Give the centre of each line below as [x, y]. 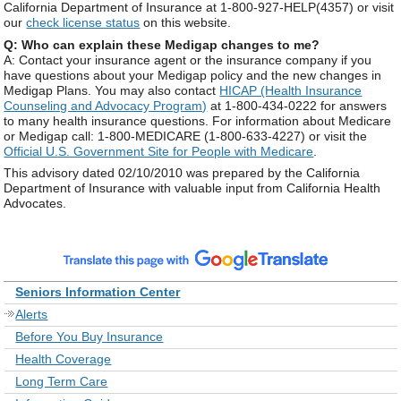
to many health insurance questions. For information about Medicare [198, 120]
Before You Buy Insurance [90, 336]
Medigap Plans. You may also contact [112, 90]
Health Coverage [64, 358]
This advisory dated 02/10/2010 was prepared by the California [182, 172]
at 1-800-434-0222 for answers [297, 105]
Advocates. [35, 203]
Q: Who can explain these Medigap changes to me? [162, 44]
